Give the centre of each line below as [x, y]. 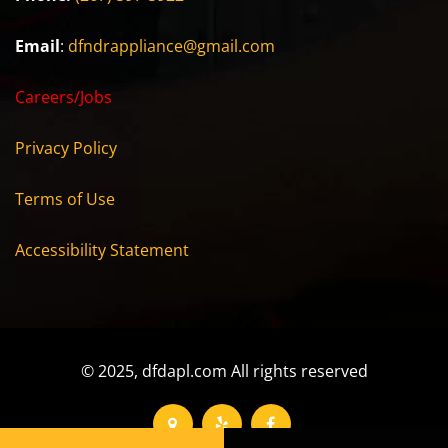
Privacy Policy [66, 148]
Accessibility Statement [102, 250]
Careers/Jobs [63, 97]
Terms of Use [65, 199]
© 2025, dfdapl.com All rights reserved [224, 371]
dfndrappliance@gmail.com [171, 46]
